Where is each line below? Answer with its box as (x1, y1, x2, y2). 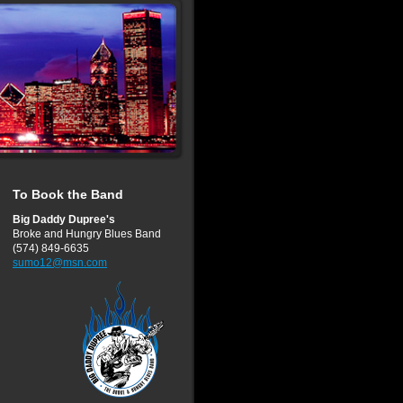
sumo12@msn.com (13, 256, 107, 269)
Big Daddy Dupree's (13, 213, 115, 226)
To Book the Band (13, 187, 123, 201)
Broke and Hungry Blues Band (13, 228, 161, 240)
